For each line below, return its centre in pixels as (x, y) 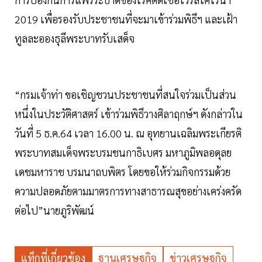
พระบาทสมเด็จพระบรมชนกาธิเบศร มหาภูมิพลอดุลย (123, 152)
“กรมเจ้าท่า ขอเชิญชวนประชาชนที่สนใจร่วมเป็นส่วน (125, 94)
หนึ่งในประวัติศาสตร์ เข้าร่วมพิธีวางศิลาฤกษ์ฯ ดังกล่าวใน (129, 113)
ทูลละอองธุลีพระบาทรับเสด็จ (75, 38)
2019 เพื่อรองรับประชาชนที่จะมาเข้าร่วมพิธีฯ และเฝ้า (126, 19)
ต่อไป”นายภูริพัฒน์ (54, 210)
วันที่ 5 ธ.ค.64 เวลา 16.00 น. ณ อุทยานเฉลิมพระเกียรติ (128, 133)
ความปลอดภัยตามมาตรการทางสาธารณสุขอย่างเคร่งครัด (128, 191)
